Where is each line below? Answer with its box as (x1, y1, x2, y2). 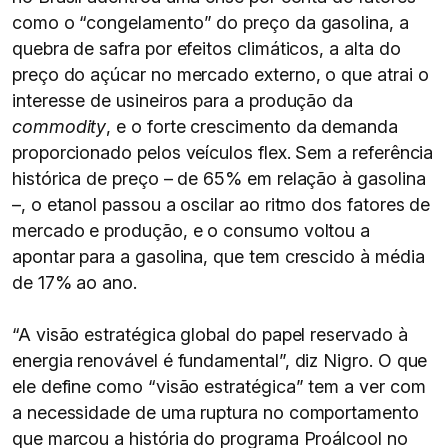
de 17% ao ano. (12, 272, 137, 293)
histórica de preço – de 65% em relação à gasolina (12, 168, 426, 189)
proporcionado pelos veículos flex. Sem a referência (12, 142, 434, 163)
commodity (12, 116, 107, 137)
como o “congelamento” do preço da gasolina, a (12, 12, 409, 33)
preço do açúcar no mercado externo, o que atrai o (12, 64, 429, 85)
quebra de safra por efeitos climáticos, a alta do (12, 38, 401, 59)
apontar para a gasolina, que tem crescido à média (12, 246, 425, 267)
